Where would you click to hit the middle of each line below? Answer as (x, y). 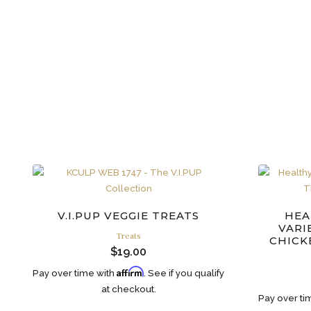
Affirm (131, 271)
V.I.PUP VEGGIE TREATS (129, 216)
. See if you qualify (184, 273)
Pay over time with (75, 273)
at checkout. (128, 289)
